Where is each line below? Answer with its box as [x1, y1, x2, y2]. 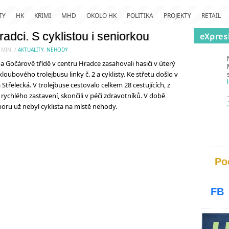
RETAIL [201, 11, 221, 20]
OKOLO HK [86, 11, 117, 20]
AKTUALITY [18, 46, 43, 53]
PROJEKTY [164, 11, 191, 20]
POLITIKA [127, 11, 153, 20]
